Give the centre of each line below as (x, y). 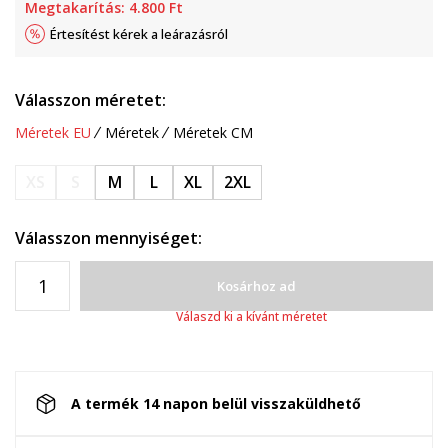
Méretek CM (213, 132)
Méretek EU (53, 132)
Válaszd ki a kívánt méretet (251, 316)
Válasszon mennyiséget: (108, 238)
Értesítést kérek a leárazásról (139, 34)
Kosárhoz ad (256, 286)
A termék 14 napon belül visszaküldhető (216, 403)
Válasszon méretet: (90, 100)
